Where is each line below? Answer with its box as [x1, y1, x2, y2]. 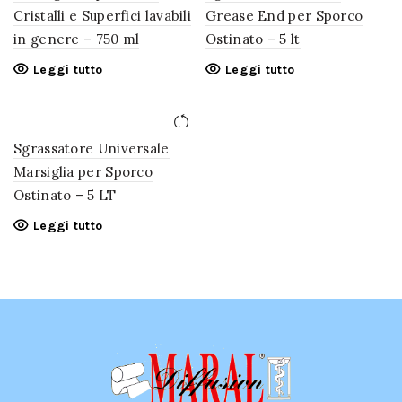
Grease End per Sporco [205, 6, 363, 24]
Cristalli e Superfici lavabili [13, 6, 192, 24]
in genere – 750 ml [13, 30, 140, 48]
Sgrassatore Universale [13, 139, 170, 157]
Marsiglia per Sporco [13, 162, 153, 180]
